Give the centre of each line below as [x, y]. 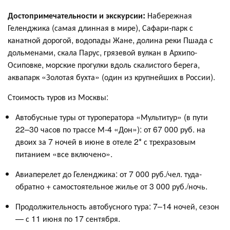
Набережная [170, 15]
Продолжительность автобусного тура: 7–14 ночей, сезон [117, 206]
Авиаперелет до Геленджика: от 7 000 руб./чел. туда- [109, 174]
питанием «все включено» [63, 154]
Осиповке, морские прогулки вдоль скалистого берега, [104, 64]
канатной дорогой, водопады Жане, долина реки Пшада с [110, 40]
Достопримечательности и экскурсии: [78, 15]
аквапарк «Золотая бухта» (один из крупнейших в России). [111, 76]
